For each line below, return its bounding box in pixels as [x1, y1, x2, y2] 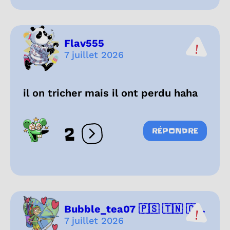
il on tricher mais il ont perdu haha [23, 87, 198, 100]
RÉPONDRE [152, 126, 198, 137]
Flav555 [64, 36, 104, 49]
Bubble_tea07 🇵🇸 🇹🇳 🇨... [64, 202, 205, 215]
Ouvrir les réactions [91, 133, 171, 143]
